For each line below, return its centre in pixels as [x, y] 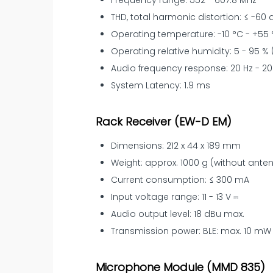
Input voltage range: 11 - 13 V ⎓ [175, 197]
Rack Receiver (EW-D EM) [164, 122]
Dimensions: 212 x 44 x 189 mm [176, 146]
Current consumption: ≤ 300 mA [180, 180]
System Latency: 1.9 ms [161, 86]
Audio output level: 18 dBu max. [178, 214]
